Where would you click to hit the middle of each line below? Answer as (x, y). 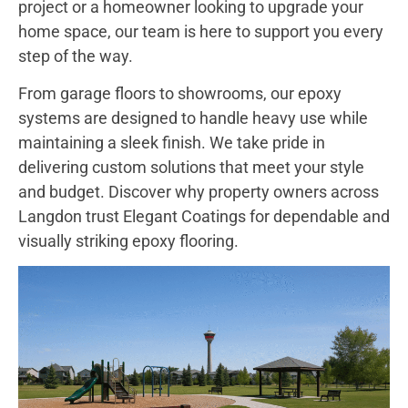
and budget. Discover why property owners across (199, 192)
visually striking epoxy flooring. (128, 241)
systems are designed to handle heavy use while (193, 118)
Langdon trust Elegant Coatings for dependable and (204, 217)
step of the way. (76, 56)
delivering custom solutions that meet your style (191, 168)
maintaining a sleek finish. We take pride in (172, 143)
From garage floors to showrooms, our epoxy (180, 94)
